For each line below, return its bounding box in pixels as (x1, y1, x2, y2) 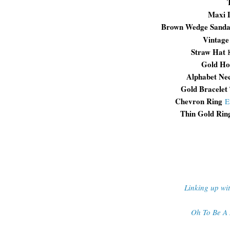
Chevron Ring (175, 95, 225, 107)
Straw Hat (190, 46, 227, 57)
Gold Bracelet (181, 83, 227, 94)
